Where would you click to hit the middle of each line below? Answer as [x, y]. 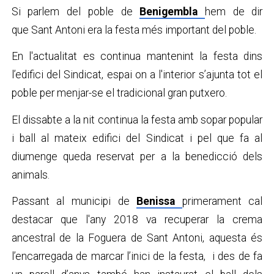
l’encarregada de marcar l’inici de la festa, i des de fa [137, 256]
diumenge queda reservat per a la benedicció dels [137, 156]
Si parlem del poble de [76, 12]
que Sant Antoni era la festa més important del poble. [134, 30]
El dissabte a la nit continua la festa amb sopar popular [137, 120]
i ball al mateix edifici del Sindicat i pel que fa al [137, 138]
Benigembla [169, 12]
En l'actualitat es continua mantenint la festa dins [137, 57]
